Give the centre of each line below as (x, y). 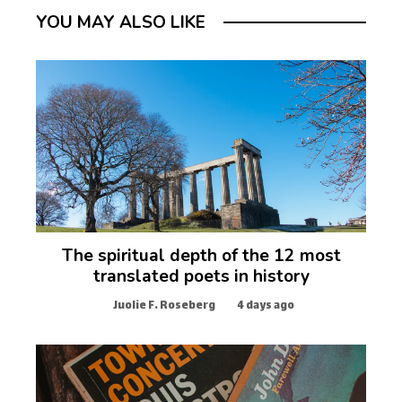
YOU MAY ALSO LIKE (121, 22)
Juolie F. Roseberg (164, 307)
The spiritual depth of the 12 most (201, 256)
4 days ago (266, 307)
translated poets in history (201, 277)
